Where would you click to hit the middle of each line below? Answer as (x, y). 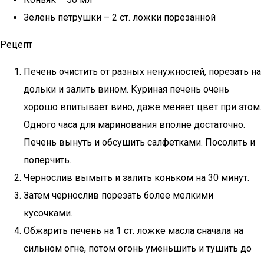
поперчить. (47, 160)
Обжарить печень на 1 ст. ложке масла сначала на (133, 231)
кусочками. (48, 213)
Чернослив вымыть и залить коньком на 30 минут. (136, 178)
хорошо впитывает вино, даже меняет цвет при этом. (143, 107)
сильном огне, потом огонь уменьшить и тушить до (138, 248)
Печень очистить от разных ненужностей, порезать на (142, 72)
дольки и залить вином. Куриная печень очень (126, 89)
